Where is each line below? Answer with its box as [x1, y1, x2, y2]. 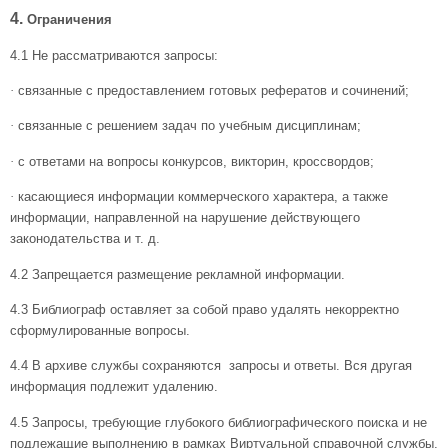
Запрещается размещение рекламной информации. [32, 266, 345, 282]
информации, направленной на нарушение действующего [10, 210, 360, 226]
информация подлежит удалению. [10, 379, 218, 395]
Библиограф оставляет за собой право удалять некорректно [32, 301, 399, 317]
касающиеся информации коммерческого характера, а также [18, 189, 388, 205]
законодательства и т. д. [10, 231, 160, 247]
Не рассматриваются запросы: [32, 47, 218, 63]
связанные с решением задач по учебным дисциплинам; [18, 118, 361, 134]
